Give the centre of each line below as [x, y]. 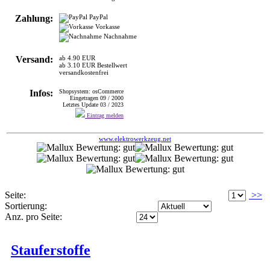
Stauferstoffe [51, 250]
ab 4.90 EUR [77, 58]
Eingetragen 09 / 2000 [97, 98]
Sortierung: [26, 206]
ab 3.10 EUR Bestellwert [93, 65]
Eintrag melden [104, 115]
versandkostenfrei [84, 72]
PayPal [98, 17]
